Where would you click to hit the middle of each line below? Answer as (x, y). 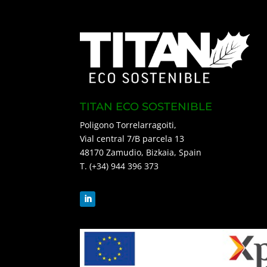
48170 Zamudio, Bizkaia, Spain (141, 152)
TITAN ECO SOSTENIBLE (146, 106)
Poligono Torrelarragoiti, (128, 125)
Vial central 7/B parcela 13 (132, 138)
